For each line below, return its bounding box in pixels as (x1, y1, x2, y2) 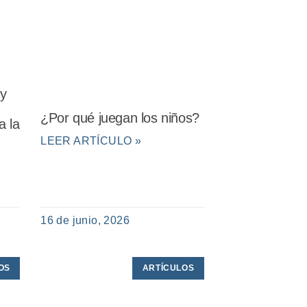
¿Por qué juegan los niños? (40, 110, 199, 125)
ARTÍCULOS (142, 263, 195, 273)
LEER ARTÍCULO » (40, 134, 142, 147)
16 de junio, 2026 (40, 214, 130, 227)
